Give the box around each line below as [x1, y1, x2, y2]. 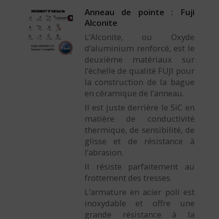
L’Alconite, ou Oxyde [84, 31, 195, 43]
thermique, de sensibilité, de [84, 124, 195, 136]
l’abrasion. [84, 147, 123, 158]
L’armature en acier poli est [84, 186, 195, 198]
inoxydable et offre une [84, 197, 195, 209]
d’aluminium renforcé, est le [84, 43, 195, 54]
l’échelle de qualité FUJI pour [84, 65, 195, 77]
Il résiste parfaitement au [84, 161, 195, 173]
